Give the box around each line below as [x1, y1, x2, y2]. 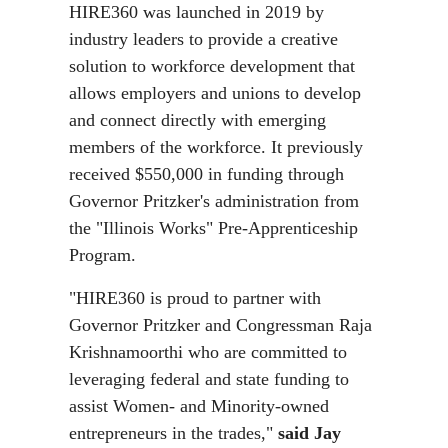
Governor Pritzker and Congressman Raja [69, 315, 372, 335]
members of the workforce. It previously [69, 137, 363, 157]
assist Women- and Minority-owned [69, 396, 329, 416]
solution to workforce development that [69, 56, 355, 76]
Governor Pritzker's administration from [69, 191, 359, 211]
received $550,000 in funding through [69, 164, 344, 184]
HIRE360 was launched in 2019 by [69, 2, 324, 22]
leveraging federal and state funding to [69, 369, 349, 389]
